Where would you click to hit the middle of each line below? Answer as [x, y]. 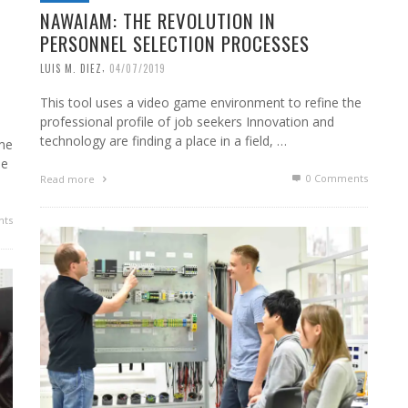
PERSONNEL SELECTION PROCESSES [175, 43]
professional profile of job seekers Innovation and [187, 122]
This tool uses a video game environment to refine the [201, 103]
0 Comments [336, 178]
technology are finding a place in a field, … [163, 141]
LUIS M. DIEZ [71, 68]
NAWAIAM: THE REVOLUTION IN [158, 20]
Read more [69, 179]
